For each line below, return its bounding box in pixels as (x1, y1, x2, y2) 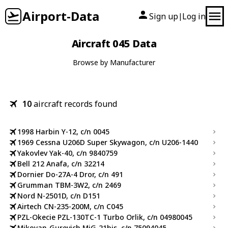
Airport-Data (22, 8, 99, 24)
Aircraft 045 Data (71, 37, 157, 50)
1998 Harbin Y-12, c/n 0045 (17, 127, 109, 136)
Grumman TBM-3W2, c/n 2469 (17, 180, 121, 190)
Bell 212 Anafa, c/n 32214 (17, 159, 104, 168)
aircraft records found (34, 98, 117, 109)
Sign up (149, 11, 178, 22)
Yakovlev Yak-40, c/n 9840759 (17, 148, 118, 158)
